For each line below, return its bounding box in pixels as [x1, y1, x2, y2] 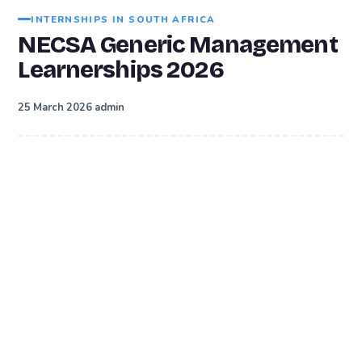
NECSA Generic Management [18, 30, 338, 59]
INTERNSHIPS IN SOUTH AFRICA [31, 12, 216, 26]
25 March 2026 [18, 99, 93, 115]
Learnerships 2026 [18, 55, 224, 84]
